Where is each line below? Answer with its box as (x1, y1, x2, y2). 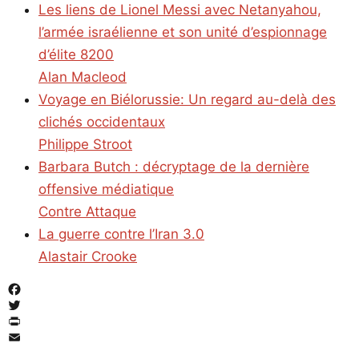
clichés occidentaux (38, 114, 165, 131)
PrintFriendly (6, 329, 87, 346)
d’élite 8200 (38, 46, 114, 63)
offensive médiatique (38, 181, 174, 198)
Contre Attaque (38, 204, 136, 220)
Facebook (6, 297, 70, 314)
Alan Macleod (38, 69, 127, 86)
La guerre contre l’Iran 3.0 (38, 226, 204, 243)
